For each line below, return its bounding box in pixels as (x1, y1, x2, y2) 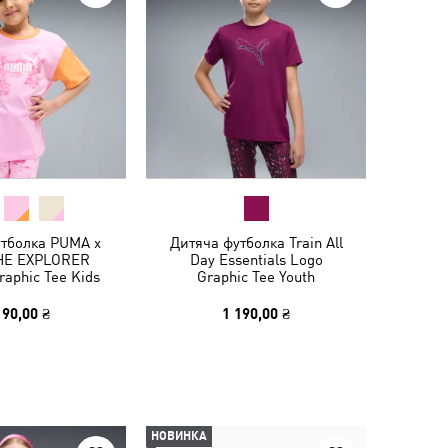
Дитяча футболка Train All (169, 234, 343, 251)
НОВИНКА (151, 429, 207, 443)
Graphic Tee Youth (197, 268, 315, 285)
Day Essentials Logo (189, 251, 323, 268)
